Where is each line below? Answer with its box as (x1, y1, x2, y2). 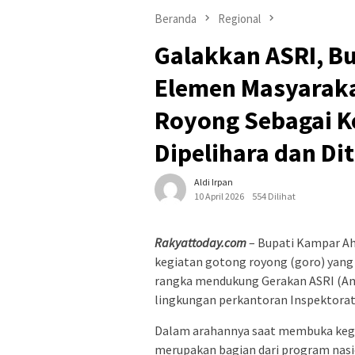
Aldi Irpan (194, 176, 233, 189)
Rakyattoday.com (155, 235, 246, 251)
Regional (218, 10, 261, 26)
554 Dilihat (252, 190, 296, 203)
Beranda (155, 10, 197, 26)
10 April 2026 (194, 190, 244, 203)
